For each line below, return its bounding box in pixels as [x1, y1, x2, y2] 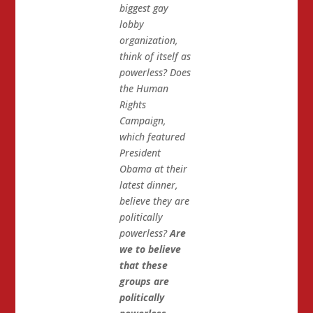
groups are [119, 275, 169, 289]
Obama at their [119, 162, 187, 176]
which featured [119, 130, 185, 144]
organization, [119, 34, 178, 48]
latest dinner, [119, 178, 178, 192]
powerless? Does [119, 66, 191, 80]
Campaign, [119, 114, 166, 128]
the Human [119, 82, 168, 96]
